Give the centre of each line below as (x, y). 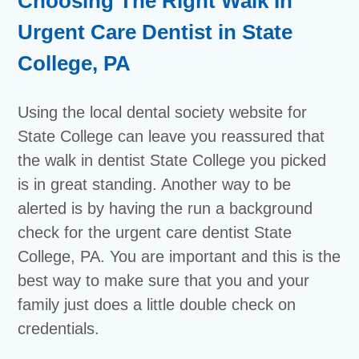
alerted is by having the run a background (165, 208)
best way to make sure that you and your (164, 280)
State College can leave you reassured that (171, 136)
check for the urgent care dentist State (155, 232)
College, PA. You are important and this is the (179, 256)
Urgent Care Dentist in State (155, 32)
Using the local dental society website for (163, 112)
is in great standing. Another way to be (155, 184)
